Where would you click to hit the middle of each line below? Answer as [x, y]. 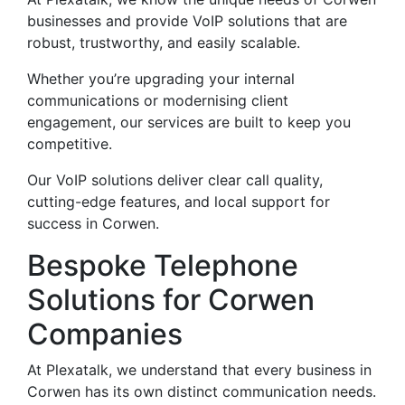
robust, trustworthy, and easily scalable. [164, 42]
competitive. [70, 144]
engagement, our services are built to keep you [189, 122]
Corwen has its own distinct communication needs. [202, 391]
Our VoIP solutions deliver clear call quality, [175, 180]
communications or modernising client [158, 100]
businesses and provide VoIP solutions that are [187, 21]
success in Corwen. [93, 223]
